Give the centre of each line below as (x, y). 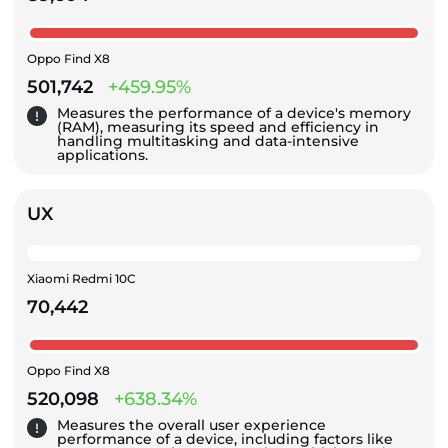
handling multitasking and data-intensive (208, 140)
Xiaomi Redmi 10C (81, 278)
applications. (102, 154)
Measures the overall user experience (191, 424)
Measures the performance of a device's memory (234, 112)
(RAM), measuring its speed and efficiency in (218, 126)
